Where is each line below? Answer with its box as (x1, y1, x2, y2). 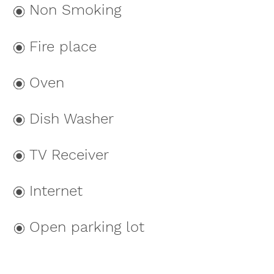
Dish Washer (29, 109, 114, 127)
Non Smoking (29, 1, 122, 19)
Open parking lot (29, 218, 145, 235)
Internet (29, 182, 83, 199)
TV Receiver (29, 146, 109, 163)
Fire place (29, 37, 97, 55)
